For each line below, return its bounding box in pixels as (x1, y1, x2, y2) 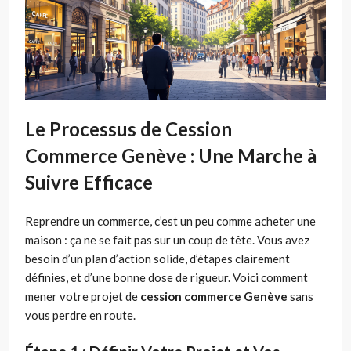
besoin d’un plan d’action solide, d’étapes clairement (25, 251, 290, 266)
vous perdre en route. (25, 308, 136, 323)
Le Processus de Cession (25, 118, 232, 141)
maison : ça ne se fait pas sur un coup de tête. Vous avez (25, 233, 309, 248)
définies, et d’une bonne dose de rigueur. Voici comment (25, 270, 308, 285)
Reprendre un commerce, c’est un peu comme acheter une (25, 214, 316, 229)
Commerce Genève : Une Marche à (25, 144, 317, 168)
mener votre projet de (25, 289, 140, 304)
